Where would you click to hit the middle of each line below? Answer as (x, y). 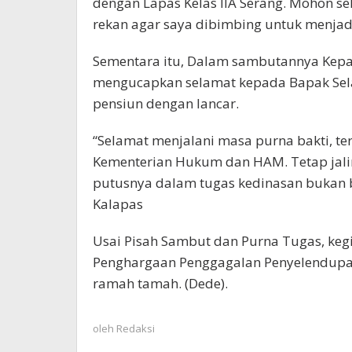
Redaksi (136, 328)
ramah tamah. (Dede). (160, 283)
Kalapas (118, 204)
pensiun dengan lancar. (166, 103)
